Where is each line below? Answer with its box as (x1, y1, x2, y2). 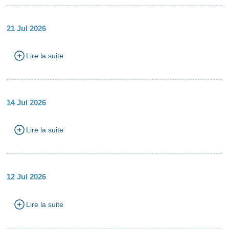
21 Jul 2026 (7, 24, 47, 33)
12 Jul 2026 (7, 172, 47, 181)
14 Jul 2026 (7, 98, 47, 107)
